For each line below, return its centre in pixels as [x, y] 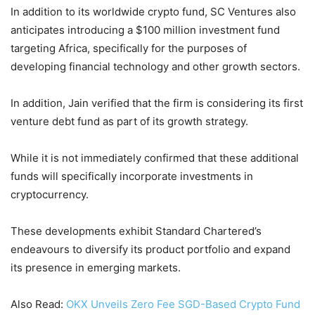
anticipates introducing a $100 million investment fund [145, 30]
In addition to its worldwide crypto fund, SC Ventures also [153, 11]
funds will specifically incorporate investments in [132, 176]
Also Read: [38, 304]
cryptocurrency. [50, 194]
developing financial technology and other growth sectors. [157, 66]
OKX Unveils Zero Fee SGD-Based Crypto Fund [183, 304]
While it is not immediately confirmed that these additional [155, 157]
